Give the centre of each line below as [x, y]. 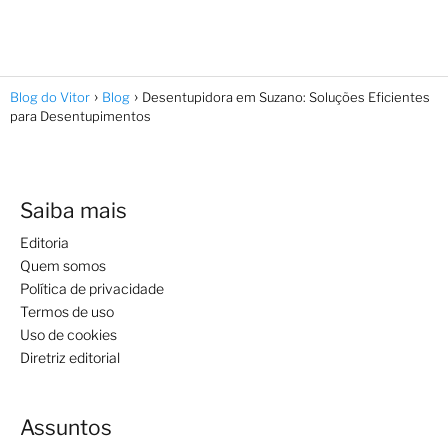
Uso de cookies [68, 334]
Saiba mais [73, 210]
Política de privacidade [92, 288]
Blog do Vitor [50, 96]
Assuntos [66, 427]
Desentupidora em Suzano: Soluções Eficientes [286, 96]
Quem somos [63, 265]
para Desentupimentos [80, 115]
